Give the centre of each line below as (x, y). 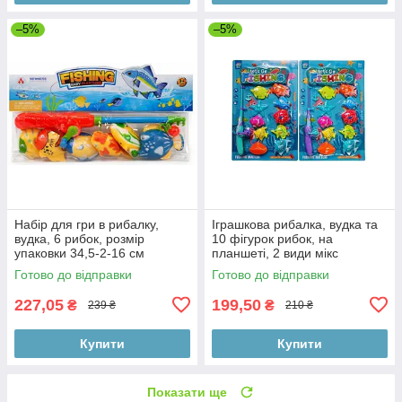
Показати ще (187, 392)
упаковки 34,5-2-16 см (79, 253)
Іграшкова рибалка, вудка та (295, 224)
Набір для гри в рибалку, (87, 224)
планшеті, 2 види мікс (275, 253)
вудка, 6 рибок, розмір (79, 238)
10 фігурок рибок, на (272, 238)
